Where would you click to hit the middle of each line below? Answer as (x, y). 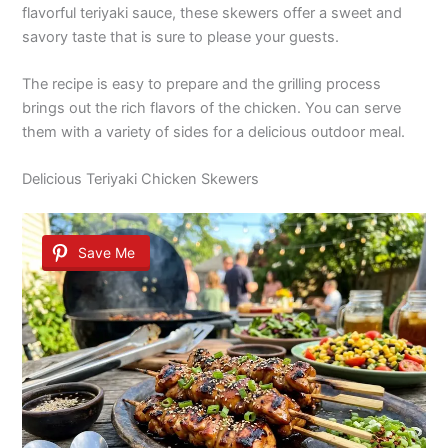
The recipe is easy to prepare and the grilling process (202, 83)
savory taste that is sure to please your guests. (181, 36)
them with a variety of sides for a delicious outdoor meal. (214, 131)
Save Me (107, 253)
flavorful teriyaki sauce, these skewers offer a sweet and (212, 12)
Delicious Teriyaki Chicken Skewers (141, 179)
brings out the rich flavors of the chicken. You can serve (212, 107)
